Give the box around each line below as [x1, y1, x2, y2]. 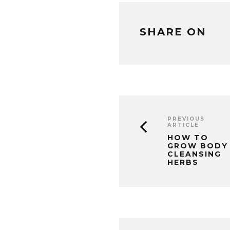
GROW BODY [167, 141, 228, 150]
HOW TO [167, 132, 208, 142]
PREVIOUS [167, 115, 205, 122]
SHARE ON [140, 25, 206, 38]
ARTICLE [167, 121, 199, 128]
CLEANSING [167, 149, 221, 159]
